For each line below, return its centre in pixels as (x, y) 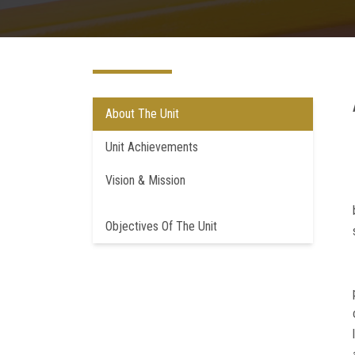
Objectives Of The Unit (161, 226)
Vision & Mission (145, 180)
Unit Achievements (152, 147)
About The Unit (142, 114)
